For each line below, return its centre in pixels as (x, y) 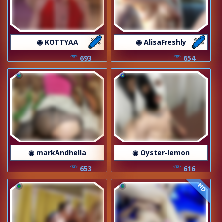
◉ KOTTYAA (57, 42)
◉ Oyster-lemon (161, 153)
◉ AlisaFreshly (161, 42)
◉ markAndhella (57, 153)
